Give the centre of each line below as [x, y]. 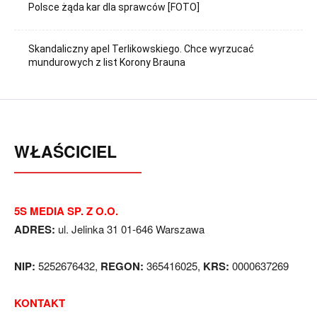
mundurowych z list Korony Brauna [107, 62]
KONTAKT [40, 302]
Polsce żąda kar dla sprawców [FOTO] [114, 7]
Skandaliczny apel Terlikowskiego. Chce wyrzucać [142, 48]
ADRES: [35, 229]
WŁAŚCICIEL [65, 151]
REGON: [122, 266]
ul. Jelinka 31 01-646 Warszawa [130, 229]
